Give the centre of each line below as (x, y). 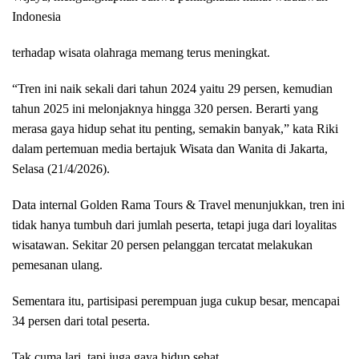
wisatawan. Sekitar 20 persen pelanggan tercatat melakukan (162, 244)
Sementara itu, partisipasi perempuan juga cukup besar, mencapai (176, 301)
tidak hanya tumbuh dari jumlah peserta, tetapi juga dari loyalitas (174, 224)
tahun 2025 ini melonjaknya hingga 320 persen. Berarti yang (165, 108)
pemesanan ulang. (57, 264)
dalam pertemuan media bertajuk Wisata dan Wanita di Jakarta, (170, 148)
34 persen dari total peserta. (81, 321)
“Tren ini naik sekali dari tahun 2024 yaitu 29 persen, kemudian (172, 88)
